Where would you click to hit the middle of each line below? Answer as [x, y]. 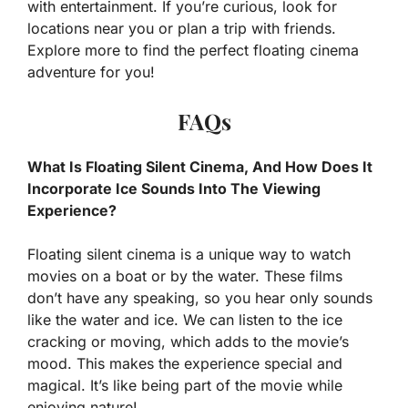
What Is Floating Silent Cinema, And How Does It [200, 166]
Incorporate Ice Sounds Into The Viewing [174, 188]
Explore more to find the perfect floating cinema [193, 50]
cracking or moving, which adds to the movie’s [188, 341]
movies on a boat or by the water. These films [185, 275]
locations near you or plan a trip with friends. [182, 28]
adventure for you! [91, 71]
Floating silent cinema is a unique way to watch [189, 254]
